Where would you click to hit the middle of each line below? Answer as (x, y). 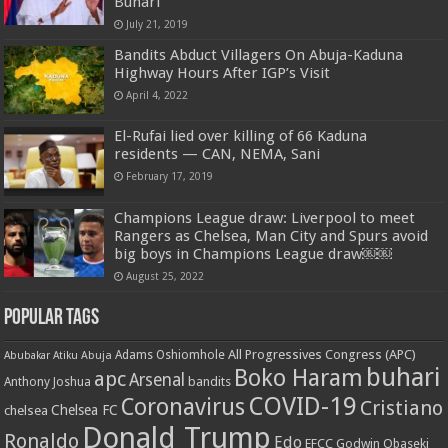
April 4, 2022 (157, 95)
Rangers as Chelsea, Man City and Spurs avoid (271, 235)
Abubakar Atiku (41, 355)
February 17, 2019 (170, 176)
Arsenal (157, 379)
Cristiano (402, 407)
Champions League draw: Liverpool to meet (265, 217)
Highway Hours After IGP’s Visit (222, 73)
